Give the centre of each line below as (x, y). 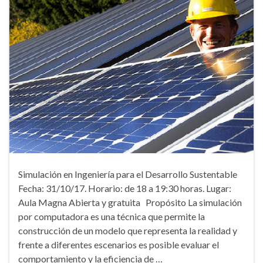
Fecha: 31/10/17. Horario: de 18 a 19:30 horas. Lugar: (125, 188)
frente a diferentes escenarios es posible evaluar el (119, 245)
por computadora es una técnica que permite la (112, 217)
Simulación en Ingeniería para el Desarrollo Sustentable (128, 174)
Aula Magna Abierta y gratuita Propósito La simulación (130, 203)
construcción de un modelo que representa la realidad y (128, 231)
